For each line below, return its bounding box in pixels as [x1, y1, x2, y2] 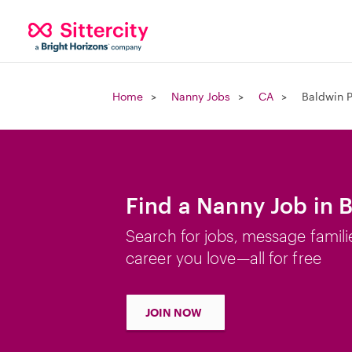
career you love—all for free [126, 248, 321, 267]
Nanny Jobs [171, 90, 230, 103]
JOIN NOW [145, 306, 202, 319]
